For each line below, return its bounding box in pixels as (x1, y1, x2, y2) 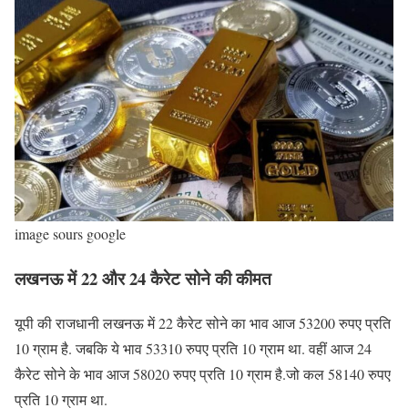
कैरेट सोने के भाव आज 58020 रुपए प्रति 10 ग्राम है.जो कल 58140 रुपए (15, 363, 391, 383)
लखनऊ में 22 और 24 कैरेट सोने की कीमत (15, 265, 271, 291)
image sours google (15, 224, 126, 244)
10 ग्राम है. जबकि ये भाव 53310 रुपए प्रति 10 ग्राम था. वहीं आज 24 (15, 338, 372, 358)
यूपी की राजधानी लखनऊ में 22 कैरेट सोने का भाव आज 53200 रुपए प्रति (15, 312, 391, 332)
